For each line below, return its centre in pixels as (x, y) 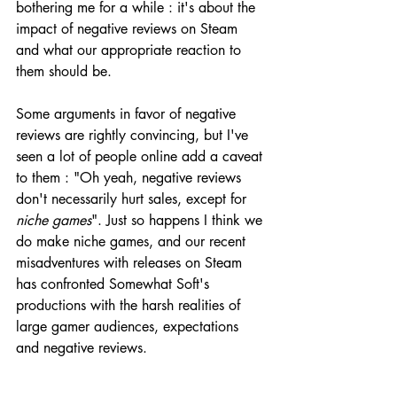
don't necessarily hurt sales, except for (133, 198)
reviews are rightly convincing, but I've (134, 135)
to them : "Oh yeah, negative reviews (131, 177)
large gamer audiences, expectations (129, 326)
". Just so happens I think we (179, 220)
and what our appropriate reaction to (131, 50)
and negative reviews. (84, 347)
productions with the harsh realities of (130, 305)
